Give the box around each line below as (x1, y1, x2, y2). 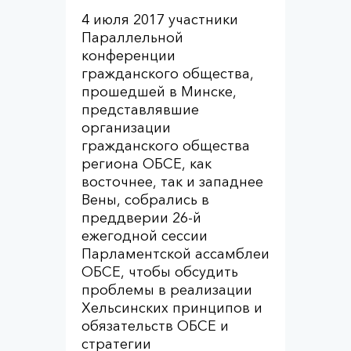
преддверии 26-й (81, 209, 201, 226)
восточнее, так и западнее (81, 173, 263, 190)
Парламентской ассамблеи (81, 245, 270, 262)
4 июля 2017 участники (81, 11, 238, 28)
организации (81, 119, 171, 136)
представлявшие (81, 101, 199, 118)
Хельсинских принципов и (81, 299, 262, 317)
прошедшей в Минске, (81, 83, 237, 100)
